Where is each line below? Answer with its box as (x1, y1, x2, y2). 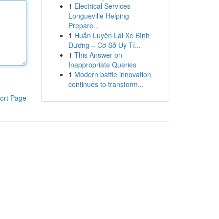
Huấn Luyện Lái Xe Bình (74, 30, 150, 40)
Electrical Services (74, 1, 131, 11)
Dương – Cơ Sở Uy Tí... (68, 40, 141, 50)
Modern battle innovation (74, 69, 151, 79)
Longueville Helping (68, 11, 129, 21)
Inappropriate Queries (68, 60, 136, 69)
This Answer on (74, 50, 122, 60)
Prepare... (68, 21, 99, 30)
